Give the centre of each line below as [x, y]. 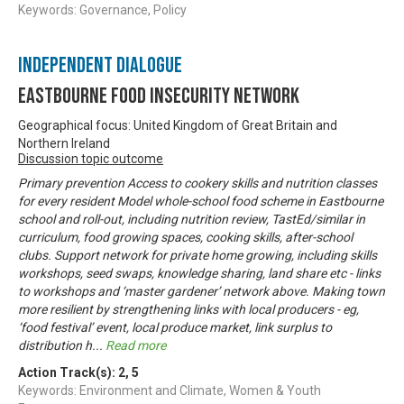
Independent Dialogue [100, 65]
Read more [136, 345]
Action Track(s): [68, 372]
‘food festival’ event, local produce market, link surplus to [175, 327]
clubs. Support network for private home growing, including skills [197, 255]
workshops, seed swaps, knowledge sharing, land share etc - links [199, 273]
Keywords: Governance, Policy [102, 9]
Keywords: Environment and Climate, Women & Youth [170, 390]
